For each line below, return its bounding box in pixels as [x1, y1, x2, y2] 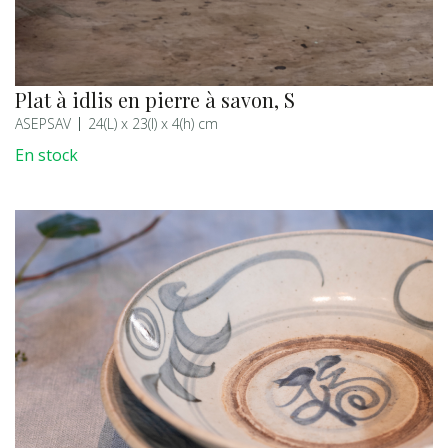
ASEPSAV [15, 113, 71, 133]
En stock [15, 143, 78, 166]
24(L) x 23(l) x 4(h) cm [88, 113, 218, 133]
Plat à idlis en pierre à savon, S [15, 85, 295, 113]
